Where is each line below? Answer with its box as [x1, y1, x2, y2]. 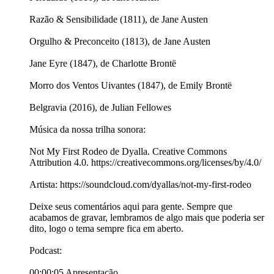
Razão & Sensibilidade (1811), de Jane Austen [29, 14, 208, 25]
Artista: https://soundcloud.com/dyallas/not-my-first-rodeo [29, 179, 251, 190]
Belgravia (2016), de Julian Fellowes [29, 102, 171, 113]
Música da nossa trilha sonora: [29, 124, 146, 135]
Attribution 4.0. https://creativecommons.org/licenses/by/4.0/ [29, 157, 261, 168]
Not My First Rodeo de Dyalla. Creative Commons [29, 146, 227, 157]
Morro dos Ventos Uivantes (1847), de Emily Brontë [29, 80, 232, 91]
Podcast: [29, 245, 62, 256]
